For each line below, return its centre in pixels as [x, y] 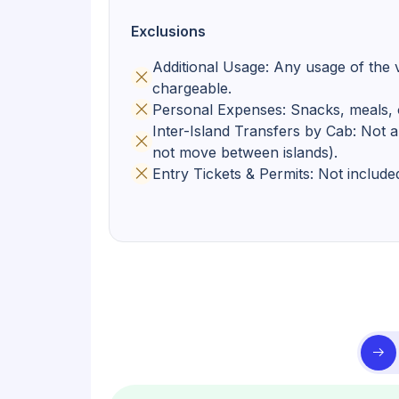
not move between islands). [245, 152]
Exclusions [168, 31]
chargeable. [192, 88]
